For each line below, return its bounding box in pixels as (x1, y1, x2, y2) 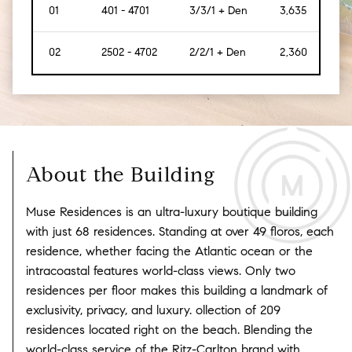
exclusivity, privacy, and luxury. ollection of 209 (26, 302, 280, 317)
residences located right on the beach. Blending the (26, 321, 313, 337)
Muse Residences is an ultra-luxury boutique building (26, 203, 317, 219)
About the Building (26, 161, 216, 187)
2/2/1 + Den (189, 45, 246, 59)
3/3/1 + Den (189, 3, 247, 17)
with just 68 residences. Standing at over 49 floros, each (26, 223, 334, 239)
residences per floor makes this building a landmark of (26, 282, 328, 298)
